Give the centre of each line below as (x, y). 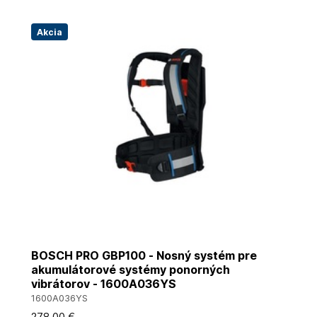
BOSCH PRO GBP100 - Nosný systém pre (144, 255)
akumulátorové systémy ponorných (131, 270)
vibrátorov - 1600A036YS (104, 284)
